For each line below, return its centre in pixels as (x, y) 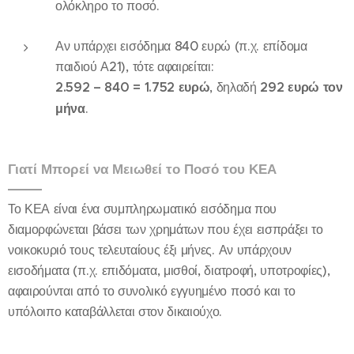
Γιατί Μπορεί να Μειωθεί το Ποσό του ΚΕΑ (142, 169)
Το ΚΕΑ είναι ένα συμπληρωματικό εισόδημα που (142, 209)
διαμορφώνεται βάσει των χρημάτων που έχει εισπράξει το (166, 229)
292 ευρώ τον (301, 87)
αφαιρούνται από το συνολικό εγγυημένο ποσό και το (152, 291)
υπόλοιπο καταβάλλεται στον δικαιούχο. (115, 311)
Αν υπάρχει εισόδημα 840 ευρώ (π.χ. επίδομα (181, 46)
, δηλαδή (235, 87)
